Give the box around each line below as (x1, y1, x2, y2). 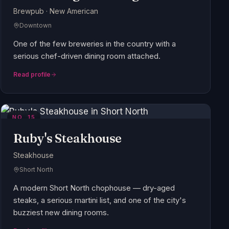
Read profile (13, 71, 51, 79)
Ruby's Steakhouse (13, 131, 122, 146)
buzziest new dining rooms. (13, 208, 109, 218)
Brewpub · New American (13, 7, 99, 16)
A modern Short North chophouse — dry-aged (13, 183, 175, 193)
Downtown (19, 21, 52, 30)
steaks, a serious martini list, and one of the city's (13, 195, 187, 205)
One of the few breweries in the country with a (13, 39, 176, 49)
